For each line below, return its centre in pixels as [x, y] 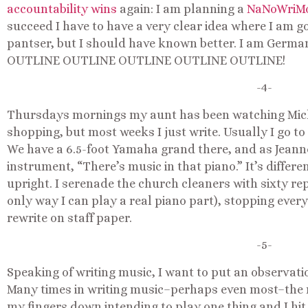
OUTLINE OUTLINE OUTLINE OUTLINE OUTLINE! [146, 60]
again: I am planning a [182, 9]
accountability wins [62, 9]
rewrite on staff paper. [69, 218]
